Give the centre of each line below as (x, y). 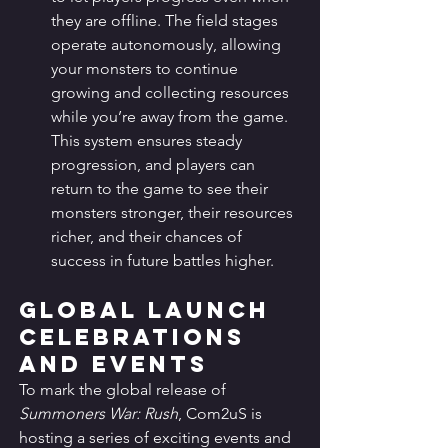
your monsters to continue (146, 69)
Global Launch (149, 310)
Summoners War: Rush (98, 414)
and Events (113, 364)
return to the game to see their (161, 189)
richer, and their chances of (148, 237)
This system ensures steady (148, 141)
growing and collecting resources (172, 93)
